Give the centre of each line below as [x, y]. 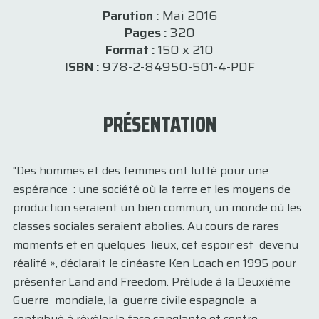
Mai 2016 [189, 16]
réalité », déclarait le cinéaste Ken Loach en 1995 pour [155, 263]
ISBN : [83, 67]
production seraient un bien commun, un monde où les [157, 208]
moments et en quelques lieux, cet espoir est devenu [156, 245]
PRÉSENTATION [159, 124]
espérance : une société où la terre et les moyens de [152, 189]
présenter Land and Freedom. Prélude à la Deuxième [152, 282]
